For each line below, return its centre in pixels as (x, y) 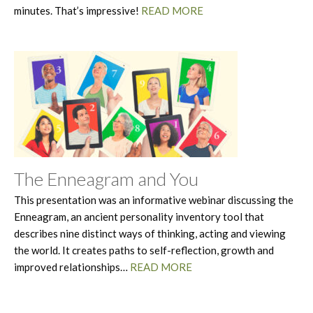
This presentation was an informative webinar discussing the (154, 199)
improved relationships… (72, 267)
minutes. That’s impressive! (78, 10)
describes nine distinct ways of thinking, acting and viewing (150, 233)
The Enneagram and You (106, 179)
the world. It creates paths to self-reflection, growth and (144, 250)
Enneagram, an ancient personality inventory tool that (139, 216)
